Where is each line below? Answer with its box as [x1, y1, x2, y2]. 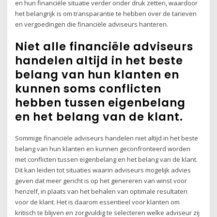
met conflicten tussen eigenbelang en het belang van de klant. [15, 155, 198, 164]
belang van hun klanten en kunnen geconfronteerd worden [15, 144, 191, 153]
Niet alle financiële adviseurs [15, 38, 194, 54]
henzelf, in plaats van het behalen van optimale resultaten [15, 186, 188, 196]
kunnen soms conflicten [15, 80, 162, 96]
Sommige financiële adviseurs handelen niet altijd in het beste [15, 133, 199, 142]
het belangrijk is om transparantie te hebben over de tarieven [15, 9, 197, 18]
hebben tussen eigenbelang [15, 94, 186, 110]
